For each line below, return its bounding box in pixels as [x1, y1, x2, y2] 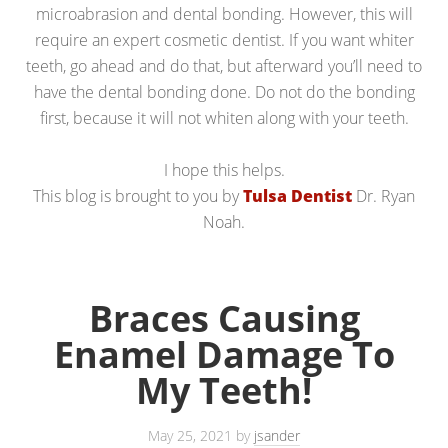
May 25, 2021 [148, 425, 232, 445]
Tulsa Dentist [243, 184, 352, 207]
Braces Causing [88, 293, 360, 343]
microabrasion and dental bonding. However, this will [35, 2, 413, 25]
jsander [254, 425, 300, 445]
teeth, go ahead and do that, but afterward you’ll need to [26, 54, 422, 77]
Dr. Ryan [352, 184, 415, 207]
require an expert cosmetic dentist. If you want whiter [34, 28, 414, 51]
